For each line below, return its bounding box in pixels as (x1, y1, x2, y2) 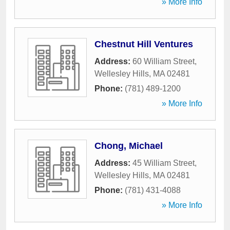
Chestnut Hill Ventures (94, 39, 193, 49)
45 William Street (132, 159, 195, 167)
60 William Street (132, 57, 195, 66)
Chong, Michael (94, 141, 163, 151)
